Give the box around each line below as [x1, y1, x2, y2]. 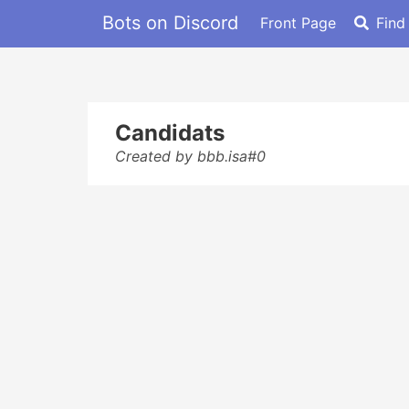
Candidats [115, 120, 225, 146]
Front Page [260, 13, 336, 32]
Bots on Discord [102, 11, 238, 34]
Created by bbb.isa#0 [115, 147, 266, 165]
